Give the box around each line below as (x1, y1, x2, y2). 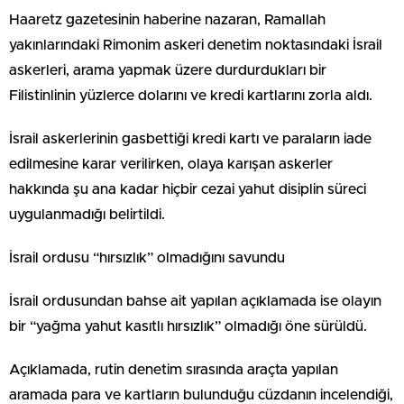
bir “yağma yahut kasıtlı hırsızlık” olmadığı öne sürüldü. (9, 319, 367, 334)
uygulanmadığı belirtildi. (9, 207, 165, 222)
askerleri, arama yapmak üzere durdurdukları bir (9, 63, 326, 78)
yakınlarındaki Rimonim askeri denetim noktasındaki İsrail (9, 38, 382, 52)
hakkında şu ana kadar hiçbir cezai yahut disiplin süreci (9, 182, 366, 197)
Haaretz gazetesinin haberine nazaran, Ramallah (9, 13, 326, 27)
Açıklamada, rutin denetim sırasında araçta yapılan (9, 363, 338, 377)
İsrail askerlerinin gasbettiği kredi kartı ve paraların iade (9, 132, 372, 146)
